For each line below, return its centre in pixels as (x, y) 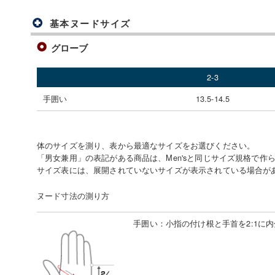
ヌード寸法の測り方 (73, 195)
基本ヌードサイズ (90, 23)
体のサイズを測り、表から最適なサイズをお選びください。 (146, 145)
